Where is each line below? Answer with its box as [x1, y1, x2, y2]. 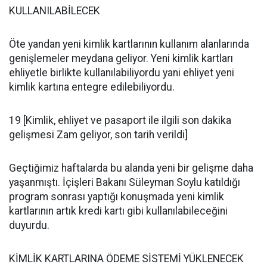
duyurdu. [9, 219, 49, 231]
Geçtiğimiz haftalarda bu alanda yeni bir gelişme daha [9, 162, 253, 174]
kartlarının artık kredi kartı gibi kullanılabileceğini [9, 205, 228, 217]
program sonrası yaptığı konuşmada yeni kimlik [9, 191, 224, 203]
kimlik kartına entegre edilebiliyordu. [9, 81, 175, 93]
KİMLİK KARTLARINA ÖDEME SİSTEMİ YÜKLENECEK [9, 253, 246, 265]
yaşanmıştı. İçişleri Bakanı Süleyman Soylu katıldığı [9, 176, 240, 188]
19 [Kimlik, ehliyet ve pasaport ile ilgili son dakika [9, 114, 231, 126]
